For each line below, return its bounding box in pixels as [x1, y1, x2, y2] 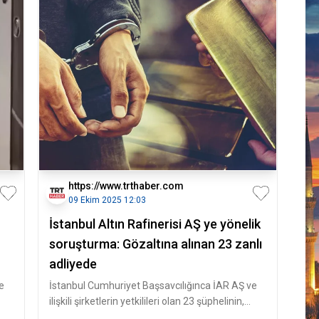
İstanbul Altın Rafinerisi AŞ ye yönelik [48, 216, 261, 231]
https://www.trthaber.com [68, 180, 184, 192]
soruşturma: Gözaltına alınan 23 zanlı [48, 236, 262, 251]
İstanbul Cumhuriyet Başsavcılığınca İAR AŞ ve [48, 280, 257, 291]
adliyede [48, 256, 97, 271]
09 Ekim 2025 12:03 [68, 195, 146, 205]
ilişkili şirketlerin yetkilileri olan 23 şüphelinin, [48, 296, 244, 307]
